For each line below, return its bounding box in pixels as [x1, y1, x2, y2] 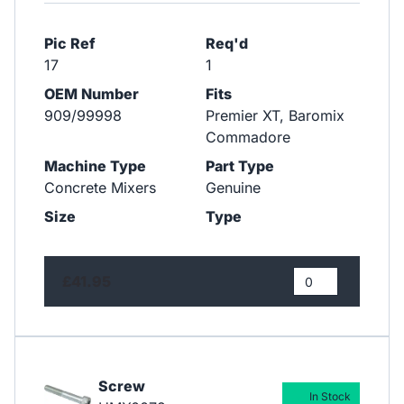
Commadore [205, 128, 290, 147]
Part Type [205, 157, 274, 176]
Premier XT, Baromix [205, 106, 344, 125]
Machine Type [44, 157, 146, 176]
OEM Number [44, 85, 139, 104]
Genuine [205, 179, 261, 197]
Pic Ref [44, 34, 96, 53]
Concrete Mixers [44, 179, 156, 197]
